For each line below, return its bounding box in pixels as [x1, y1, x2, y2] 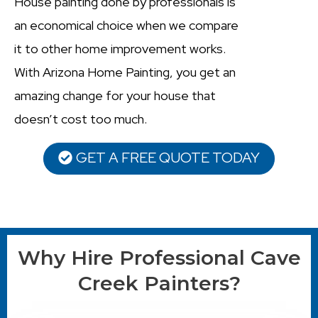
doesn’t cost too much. [14, 110, 147, 127]
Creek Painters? [77, 270, 241, 295]
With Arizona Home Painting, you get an [14, 63, 236, 80]
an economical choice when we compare [14, 16, 238, 33]
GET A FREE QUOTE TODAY [76, 148, 260, 167]
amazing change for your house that [14, 87, 216, 104]
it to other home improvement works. [14, 40, 226, 57]
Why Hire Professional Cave [17, 245, 301, 270]
